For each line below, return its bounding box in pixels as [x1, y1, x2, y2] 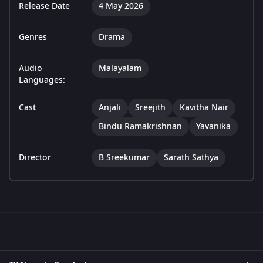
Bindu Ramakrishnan [99, 120, 182, 133]
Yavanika [196, 120, 231, 133]
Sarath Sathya [164, 151, 218, 164]
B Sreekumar [99, 151, 150, 164]
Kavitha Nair [180, 102, 228, 114]
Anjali [99, 102, 121, 114]
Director [19, 151, 51, 164]
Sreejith [135, 102, 166, 114]
